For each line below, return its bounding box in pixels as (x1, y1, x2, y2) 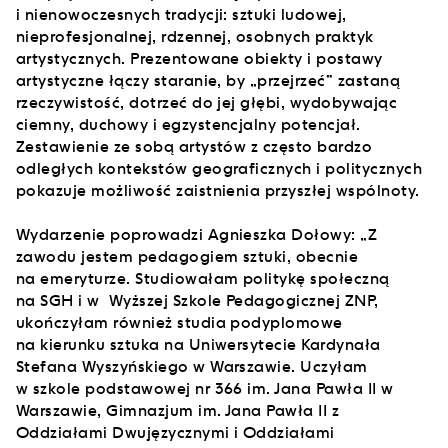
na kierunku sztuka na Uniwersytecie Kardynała (16, 334, 381, 354)
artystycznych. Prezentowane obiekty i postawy (16, 48, 383, 68)
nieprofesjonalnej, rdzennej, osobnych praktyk (16, 26, 374, 46)
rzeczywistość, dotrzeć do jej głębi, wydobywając (16, 92, 398, 112)
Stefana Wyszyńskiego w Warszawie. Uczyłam (16, 356, 368, 376)
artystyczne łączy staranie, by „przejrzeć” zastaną (16, 70, 401, 90)
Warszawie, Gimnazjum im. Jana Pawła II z (16, 400, 340, 420)
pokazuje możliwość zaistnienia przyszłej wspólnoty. (16, 180, 420, 200)
